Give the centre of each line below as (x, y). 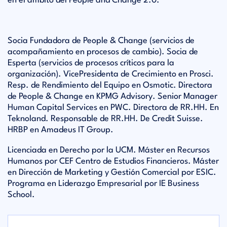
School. (21, 195)
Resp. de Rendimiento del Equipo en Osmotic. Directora (110, 85)
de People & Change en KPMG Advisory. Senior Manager (112, 97)
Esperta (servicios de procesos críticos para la (91, 63)
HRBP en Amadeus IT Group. (62, 130)
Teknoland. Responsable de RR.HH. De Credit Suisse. (105, 119)
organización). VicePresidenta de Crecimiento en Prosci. (111, 74)
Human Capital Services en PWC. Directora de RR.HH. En (113, 108)
